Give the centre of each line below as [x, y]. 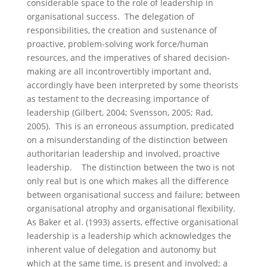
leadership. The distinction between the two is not [131, 167]
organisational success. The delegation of [110, 16]
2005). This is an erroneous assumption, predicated [130, 126]
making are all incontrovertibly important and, [119, 71]
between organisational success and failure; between [133, 195]
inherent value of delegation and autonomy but [121, 249]
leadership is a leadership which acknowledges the [129, 236]
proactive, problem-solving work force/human [117, 44]
